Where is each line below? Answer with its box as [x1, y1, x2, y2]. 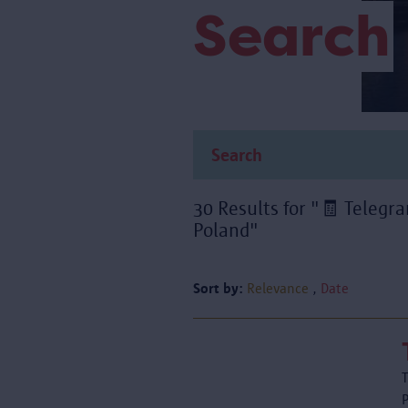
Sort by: [193, 280, 243, 297]
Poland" [193, 219, 259, 241]
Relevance [247, 280, 309, 297]
